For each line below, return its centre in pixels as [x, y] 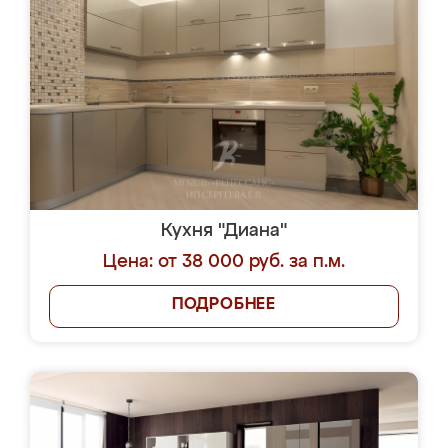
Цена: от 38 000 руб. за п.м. [224, 262]
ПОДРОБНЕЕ [224, 305]
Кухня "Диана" [224, 231]
